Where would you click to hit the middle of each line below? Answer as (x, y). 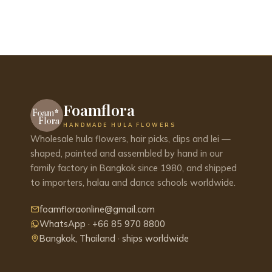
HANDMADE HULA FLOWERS (120, 124)
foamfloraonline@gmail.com (97, 209)
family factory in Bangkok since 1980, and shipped (134, 168)
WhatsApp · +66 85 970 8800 (102, 223)
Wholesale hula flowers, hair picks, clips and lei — (131, 138)
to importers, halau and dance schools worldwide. (133, 182)
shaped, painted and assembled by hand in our (127, 153)
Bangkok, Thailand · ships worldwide (114, 238)
